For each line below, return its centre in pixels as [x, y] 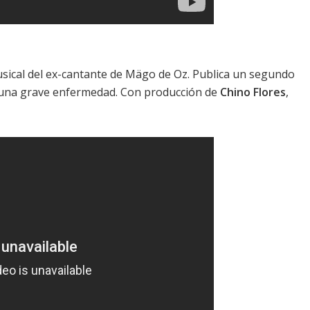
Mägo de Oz [156, 74]
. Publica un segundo [241, 74]
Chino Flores [253, 92]
